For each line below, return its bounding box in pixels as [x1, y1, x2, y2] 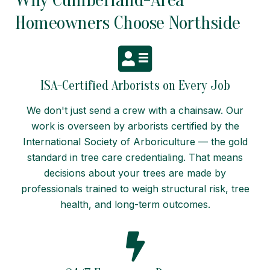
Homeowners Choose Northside [15, 11, 240, 34]
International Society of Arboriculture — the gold [22, 135, 248, 148]
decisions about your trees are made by [44, 166, 226, 179]
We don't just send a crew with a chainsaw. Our [27, 104, 243, 116]
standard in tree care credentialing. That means [27, 151, 243, 163]
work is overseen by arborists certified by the [31, 119, 239, 132]
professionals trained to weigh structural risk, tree [20, 182, 250, 195]
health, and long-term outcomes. [60, 198, 210, 210]
